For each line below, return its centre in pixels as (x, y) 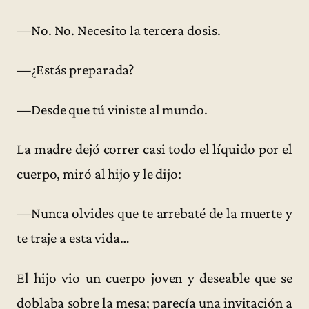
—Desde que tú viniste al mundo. (112, 109)
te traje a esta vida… (73, 238)
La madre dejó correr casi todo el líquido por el (154, 149)
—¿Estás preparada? (76, 70)
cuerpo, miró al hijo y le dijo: (99, 174)
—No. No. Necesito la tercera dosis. (119, 31)
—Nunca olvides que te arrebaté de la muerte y (154, 213)
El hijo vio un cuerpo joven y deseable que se (154, 278)
